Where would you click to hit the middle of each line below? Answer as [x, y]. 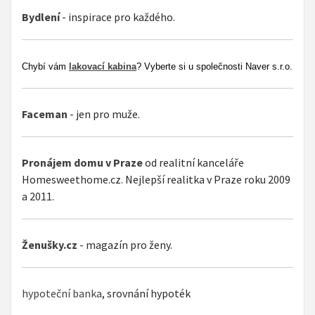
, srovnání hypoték [146, 293]
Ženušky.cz [50, 244]
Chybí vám [45, 66]
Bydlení [41, 17]
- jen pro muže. [104, 114]
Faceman [45, 114]
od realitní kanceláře [194, 162]
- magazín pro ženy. [125, 244]
